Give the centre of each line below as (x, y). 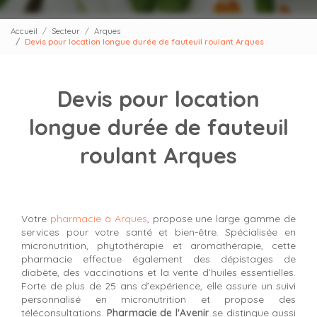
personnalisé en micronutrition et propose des (158, 299)
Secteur (66, 31)
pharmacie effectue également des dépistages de (158, 259)
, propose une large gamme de (221, 218)
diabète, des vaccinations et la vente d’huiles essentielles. (158, 272)
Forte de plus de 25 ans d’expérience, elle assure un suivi (158, 286)
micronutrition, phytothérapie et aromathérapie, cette (158, 245)
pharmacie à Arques (98, 218)
